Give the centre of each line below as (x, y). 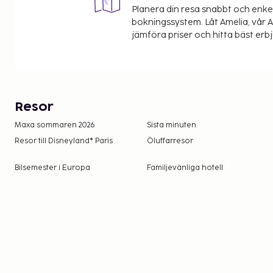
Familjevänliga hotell (185, 168)
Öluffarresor (170, 141)
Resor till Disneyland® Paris (64, 141)
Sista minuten (172, 125)
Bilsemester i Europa (52, 168)
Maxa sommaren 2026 (55, 125)
